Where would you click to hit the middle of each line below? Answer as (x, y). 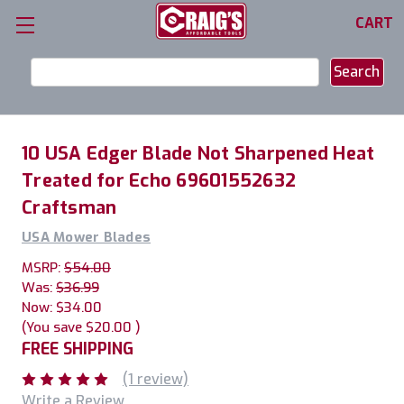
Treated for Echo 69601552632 (159, 181)
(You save (52, 327)
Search (43, 68)
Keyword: (52, 90)
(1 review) (156, 379)
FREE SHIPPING (78, 349)
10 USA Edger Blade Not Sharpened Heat (198, 154)
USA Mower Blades (86, 237)
